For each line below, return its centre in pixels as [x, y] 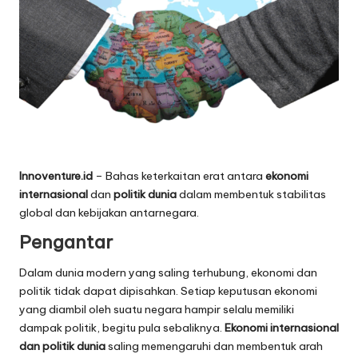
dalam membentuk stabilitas [251, 195]
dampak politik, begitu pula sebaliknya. [122, 328]
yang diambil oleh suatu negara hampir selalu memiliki [157, 310]
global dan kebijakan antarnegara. [109, 213]
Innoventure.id [57, 176]
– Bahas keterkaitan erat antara [180, 176]
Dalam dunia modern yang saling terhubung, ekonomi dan [168, 273]
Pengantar [66, 243]
